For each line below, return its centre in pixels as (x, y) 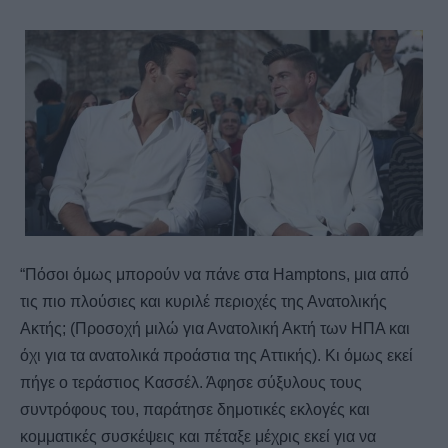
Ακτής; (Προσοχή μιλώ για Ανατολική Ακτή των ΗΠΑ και (215, 328)
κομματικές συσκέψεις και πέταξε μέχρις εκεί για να (198, 436)
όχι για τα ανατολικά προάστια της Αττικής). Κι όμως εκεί (216, 355)
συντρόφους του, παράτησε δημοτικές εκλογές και (195, 409)
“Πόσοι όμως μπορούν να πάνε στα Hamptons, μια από (214, 274)
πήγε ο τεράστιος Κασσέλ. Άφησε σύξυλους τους (191, 382)
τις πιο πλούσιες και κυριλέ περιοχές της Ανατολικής (203, 301)
